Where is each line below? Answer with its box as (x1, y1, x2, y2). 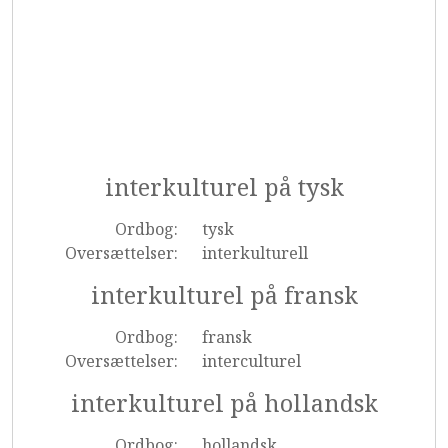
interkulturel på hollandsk (70, 387, 378, 419)
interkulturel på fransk (90, 279, 358, 311)
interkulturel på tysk (104, 171, 344, 203)
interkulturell (201, 242, 308, 264)
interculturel (201, 350, 301, 372)
